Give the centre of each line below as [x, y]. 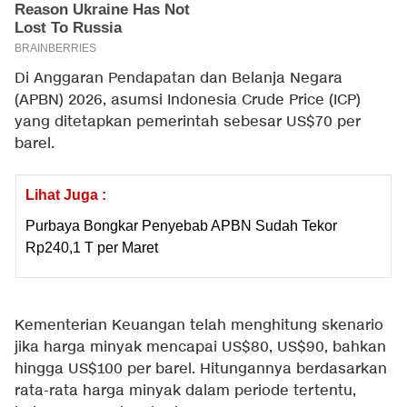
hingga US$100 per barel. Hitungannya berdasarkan [201, 369]
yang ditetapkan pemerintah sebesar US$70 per [188, 122]
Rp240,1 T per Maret [92, 247]
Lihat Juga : [66, 194]
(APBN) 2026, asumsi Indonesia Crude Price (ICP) [188, 100]
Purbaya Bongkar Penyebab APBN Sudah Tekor [181, 225]
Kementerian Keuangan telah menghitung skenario [199, 325]
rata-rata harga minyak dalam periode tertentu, [185, 391]
